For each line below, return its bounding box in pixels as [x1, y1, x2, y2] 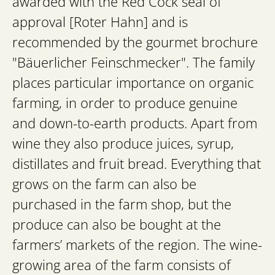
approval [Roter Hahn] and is [12, 12, 188, 33]
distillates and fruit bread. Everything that [12, 153, 261, 174]
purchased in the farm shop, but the [12, 194, 231, 215]
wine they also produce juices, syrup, [12, 133, 234, 154]
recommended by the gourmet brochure [12, 32, 258, 53]
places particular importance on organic [12, 72, 254, 93]
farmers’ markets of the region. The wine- [12, 234, 262, 255]
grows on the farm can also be [12, 174, 196, 195]
